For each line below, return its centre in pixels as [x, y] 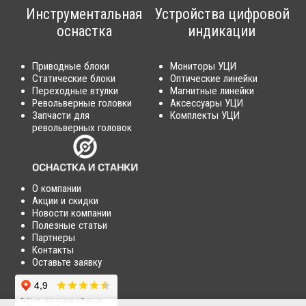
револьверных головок [82, 128]
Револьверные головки [82, 103]
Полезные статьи [70, 225]
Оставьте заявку [67, 262]
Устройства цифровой [222, 14]
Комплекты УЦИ [205, 116]
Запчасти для [61, 116]
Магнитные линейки [212, 91]
